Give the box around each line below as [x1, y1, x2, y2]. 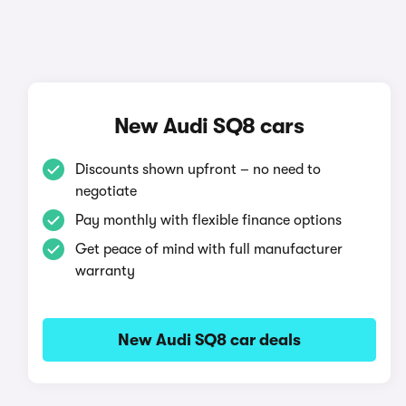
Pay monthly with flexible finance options [74, 212, 342, 228]
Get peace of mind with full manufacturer [74, 241, 343, 257]
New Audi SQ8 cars [113, 113, 304, 139]
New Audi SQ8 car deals [117, 331, 301, 349]
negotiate [74, 183, 137, 199]
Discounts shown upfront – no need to [74, 161, 321, 178]
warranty [74, 263, 135, 279]
